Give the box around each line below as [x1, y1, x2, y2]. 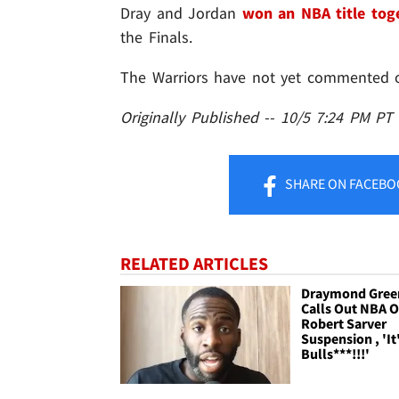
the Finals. [120, 27, 192, 48]
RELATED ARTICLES [120, 252, 268, 275]
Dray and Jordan [120, 3, 242, 24]
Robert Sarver [301, 314, 387, 333]
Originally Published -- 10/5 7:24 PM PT [120, 107, 394, 128]
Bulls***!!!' [301, 345, 370, 363]
